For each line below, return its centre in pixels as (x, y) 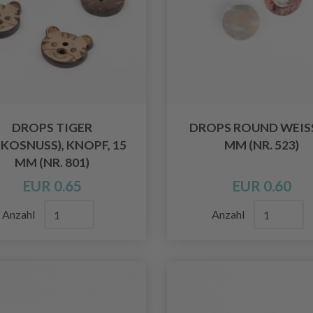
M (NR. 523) (261, 145)
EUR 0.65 (52, 186)
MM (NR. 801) (52, 163)
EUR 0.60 (261, 186)
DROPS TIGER (52, 128)
